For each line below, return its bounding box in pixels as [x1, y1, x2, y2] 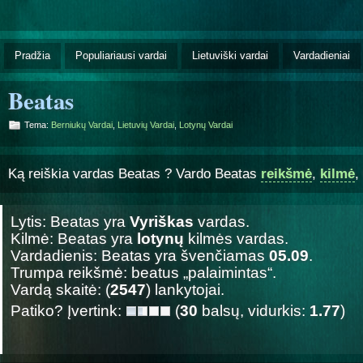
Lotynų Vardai [179, 119, 233, 130]
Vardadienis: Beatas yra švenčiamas [11, 246, 269, 264]
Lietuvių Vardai [117, 119, 174, 130]
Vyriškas [130, 212, 194, 230]
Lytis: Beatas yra [11, 212, 130, 230]
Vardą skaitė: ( [11, 280, 110, 298]
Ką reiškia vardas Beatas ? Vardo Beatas [8, 165, 261, 181]
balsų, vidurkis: [198, 301, 310, 319]
